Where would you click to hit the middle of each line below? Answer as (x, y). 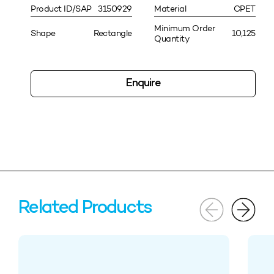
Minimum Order (185, 28)
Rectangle (113, 34)
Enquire (143, 83)
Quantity (172, 39)
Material (170, 9)
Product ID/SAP (61, 9)
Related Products (85, 208)
